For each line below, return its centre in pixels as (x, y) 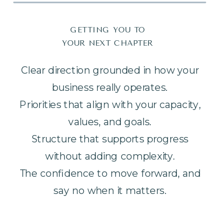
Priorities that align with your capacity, (110, 105)
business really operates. (110, 87)
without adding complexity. (110, 156)
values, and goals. (110, 122)
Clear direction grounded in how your (110, 70)
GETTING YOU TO (108, 30)
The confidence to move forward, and (110, 173)
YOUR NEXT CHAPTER (108, 43)
